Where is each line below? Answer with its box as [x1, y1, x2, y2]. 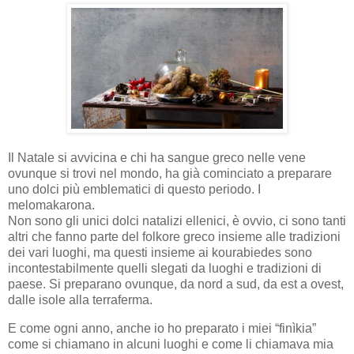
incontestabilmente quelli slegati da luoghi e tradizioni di [8, 262, 322, 276]
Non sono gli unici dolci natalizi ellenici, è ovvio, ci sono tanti [8, 214, 346, 228]
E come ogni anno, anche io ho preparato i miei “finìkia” [8, 322, 316, 335]
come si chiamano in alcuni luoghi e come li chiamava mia [8, 337, 333, 351]
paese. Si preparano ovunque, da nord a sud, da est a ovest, [8, 277, 344, 292]
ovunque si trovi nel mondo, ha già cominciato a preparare [8, 167, 332, 181]
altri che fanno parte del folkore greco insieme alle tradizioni [8, 230, 341, 244]
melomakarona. [8, 198, 95, 213]
